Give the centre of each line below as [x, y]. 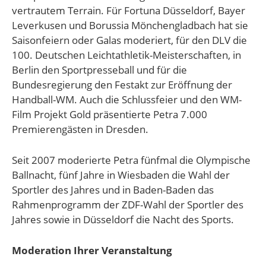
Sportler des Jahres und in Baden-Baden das [113, 189]
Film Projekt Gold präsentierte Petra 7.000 [110, 114]
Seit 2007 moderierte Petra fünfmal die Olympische [131, 160]
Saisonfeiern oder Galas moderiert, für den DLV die [129, 40]
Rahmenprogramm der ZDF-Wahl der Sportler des [128, 204]
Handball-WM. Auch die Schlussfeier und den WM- [127, 99]
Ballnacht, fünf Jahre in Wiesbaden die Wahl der [121, 175]
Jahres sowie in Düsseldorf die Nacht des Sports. [123, 219]
